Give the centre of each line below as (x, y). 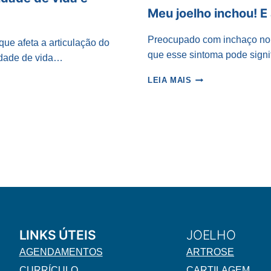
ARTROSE (211, 252)
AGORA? (209, 126)
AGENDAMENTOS (61, 252)
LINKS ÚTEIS (57, 235)
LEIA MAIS (170, 80)
